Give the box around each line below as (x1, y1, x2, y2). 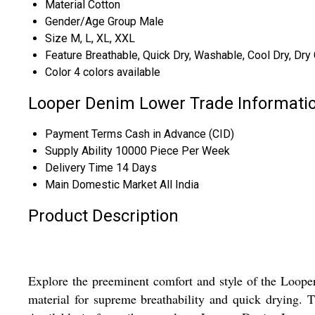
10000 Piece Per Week (115, 143, 230, 157)
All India (160, 177, 199, 191)
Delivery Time (45, 160, 113, 174)
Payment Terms (45, 127, 122, 141)
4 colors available (74, 65, 160, 79)
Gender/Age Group (45, 15, 136, 29)
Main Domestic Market (45, 177, 157, 191)
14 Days (116, 160, 157, 174)
